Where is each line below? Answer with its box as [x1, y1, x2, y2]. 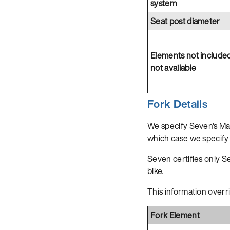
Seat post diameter [150, 14, 220, 27]
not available [150, 61, 197, 74]
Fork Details [147, 95, 207, 112]
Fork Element [150, 208, 200, 221]
